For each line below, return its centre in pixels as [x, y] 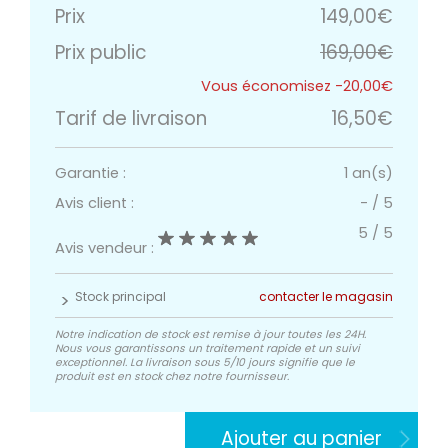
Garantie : [90, 173]
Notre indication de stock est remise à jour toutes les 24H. [210, 335]
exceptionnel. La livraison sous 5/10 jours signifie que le [205, 363]
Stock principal [120, 297]
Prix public [101, 53]
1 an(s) [368, 173]
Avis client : [94, 203]
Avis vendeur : [106, 248]
